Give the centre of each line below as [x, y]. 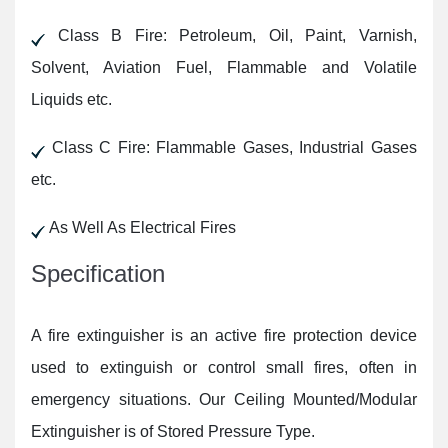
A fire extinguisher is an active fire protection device [224, 335]
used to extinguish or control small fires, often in [224, 367]
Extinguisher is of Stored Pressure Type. [173, 431]
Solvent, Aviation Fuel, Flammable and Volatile [224, 67]
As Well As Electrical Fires [140, 227]
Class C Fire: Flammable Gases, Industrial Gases [231, 147]
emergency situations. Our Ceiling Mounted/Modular [224, 399]
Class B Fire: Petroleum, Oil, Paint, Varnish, [231, 35]
